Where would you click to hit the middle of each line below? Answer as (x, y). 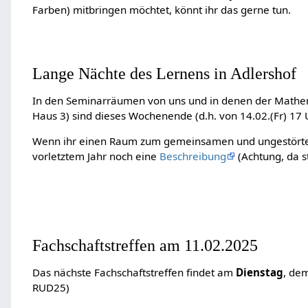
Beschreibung (192, 156)
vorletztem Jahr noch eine (96, 156)
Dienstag (259, 273)
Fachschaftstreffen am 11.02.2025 (145, 245)
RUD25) (51, 288)
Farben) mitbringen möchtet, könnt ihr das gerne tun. (161, 10)
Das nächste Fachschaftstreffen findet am (134, 273)
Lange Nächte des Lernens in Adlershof (164, 73)
